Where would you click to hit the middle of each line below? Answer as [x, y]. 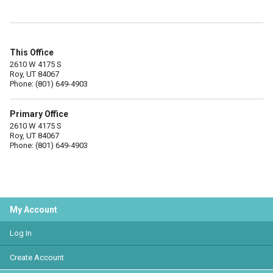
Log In [21, 233]
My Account [34, 210]
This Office [32, 52]
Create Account [37, 257]
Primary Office [39, 114]
